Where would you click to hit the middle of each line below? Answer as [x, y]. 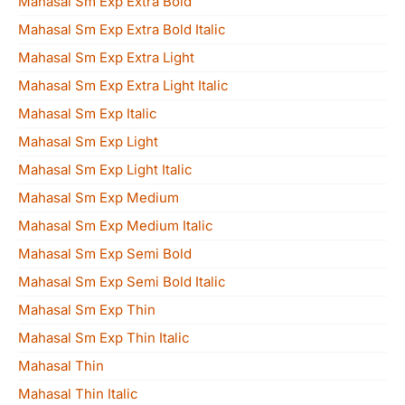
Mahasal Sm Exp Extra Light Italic [123, 85]
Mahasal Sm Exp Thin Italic [104, 338]
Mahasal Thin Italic [78, 394]
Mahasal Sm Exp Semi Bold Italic [122, 282]
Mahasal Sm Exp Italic [88, 113]
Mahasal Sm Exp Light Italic [105, 170]
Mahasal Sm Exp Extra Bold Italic [122, 29]
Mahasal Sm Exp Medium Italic [116, 226]
